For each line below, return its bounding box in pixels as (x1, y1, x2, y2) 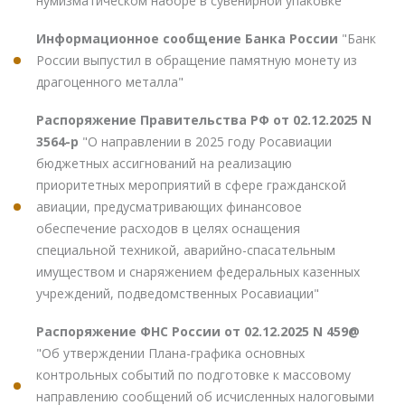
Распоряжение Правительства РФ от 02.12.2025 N (36, 111, 372, 129)
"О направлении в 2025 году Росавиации (82, 133, 332, 151)
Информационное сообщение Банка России (36, 30, 342, 48)
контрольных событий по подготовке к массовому (36, 366, 351, 384)
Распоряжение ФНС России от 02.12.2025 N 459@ (36, 323, 360, 341)
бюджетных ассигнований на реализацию (36, 155, 292, 173)
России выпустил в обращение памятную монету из (36, 52, 357, 70)
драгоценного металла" (36, 73, 184, 91)
